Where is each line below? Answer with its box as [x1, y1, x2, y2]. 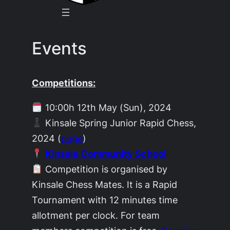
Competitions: [32, 76, 96, 88]
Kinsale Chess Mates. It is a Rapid [32, 178, 178, 190]
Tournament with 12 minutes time [32, 194, 178, 205]
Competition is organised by [42, 163, 167, 175]
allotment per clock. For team [32, 209, 160, 221]
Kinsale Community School [45, 147, 166, 159]
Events [32, 37, 87, 59]
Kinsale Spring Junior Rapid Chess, [42, 117, 196, 128]
